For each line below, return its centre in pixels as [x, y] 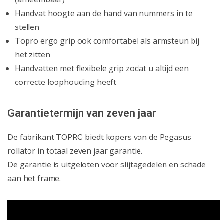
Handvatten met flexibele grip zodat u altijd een [102, 68]
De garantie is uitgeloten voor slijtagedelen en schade [107, 164]
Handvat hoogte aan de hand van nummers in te [104, 13]
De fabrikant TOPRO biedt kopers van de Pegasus [99, 137]
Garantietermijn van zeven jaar [82, 113]
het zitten [32, 54]
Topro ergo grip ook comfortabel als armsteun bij [107, 41]
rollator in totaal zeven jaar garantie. [75, 151]
